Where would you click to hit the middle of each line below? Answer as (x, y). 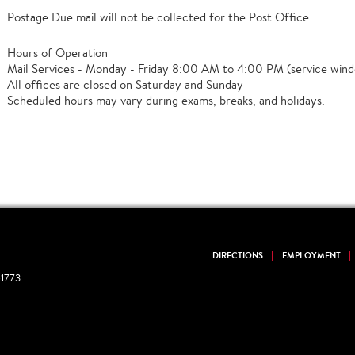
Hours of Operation (57, 53)
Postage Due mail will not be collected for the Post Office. (160, 17)
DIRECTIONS (238, 256)
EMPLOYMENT (312, 256)
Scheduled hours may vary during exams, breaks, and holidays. (166, 100)
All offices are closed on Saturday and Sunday (125, 84)
